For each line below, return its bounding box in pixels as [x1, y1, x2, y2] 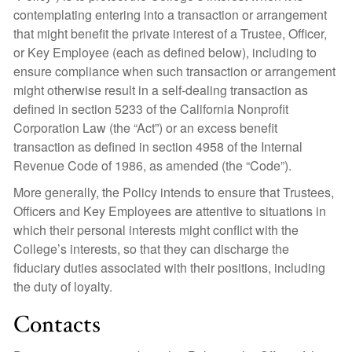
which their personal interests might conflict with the [13, 221, 299, 239]
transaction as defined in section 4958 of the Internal [13, 137, 302, 156]
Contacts [13, 310, 101, 340]
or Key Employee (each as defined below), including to [13, 43, 317, 61]
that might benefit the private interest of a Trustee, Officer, [13, 24, 327, 42]
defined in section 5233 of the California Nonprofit [13, 100, 288, 118]
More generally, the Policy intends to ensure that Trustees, [13, 183, 334, 201]
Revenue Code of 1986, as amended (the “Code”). [13, 156, 291, 174]
